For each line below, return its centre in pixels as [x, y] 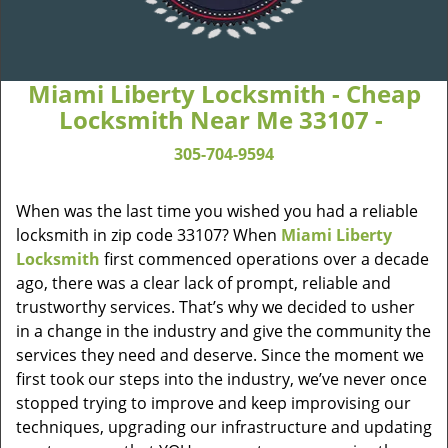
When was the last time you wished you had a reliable [217, 211]
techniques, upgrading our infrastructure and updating [224, 427]
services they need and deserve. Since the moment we [220, 355]
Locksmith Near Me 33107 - [224, 119]
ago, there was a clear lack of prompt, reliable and [203, 283]
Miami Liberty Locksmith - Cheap [224, 93]
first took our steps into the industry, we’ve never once [221, 379]
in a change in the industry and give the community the [223, 331]
